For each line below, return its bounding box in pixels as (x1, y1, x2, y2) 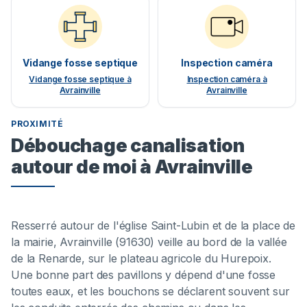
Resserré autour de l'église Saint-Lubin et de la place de (11, 219, 295, 233)
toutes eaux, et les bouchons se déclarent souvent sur (11, 284, 290, 299)
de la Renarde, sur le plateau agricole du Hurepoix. (11, 251, 271, 266)
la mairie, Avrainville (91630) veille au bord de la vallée (11, 235, 287, 249)
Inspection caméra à (186, 74, 267, 85)
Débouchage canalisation (11, 134, 245, 157)
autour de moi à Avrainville (11, 156, 253, 178)
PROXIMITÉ (11, 119, 64, 130)
